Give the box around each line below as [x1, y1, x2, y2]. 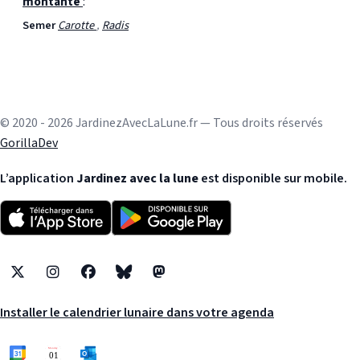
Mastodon [157, 272, 214, 290]
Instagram [51, 272, 111, 290]
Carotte [58, 16, 96, 34]
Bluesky [122, 272, 166, 290]
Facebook [87, 272, 140, 290]
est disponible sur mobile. [198, 169, 347, 187]
